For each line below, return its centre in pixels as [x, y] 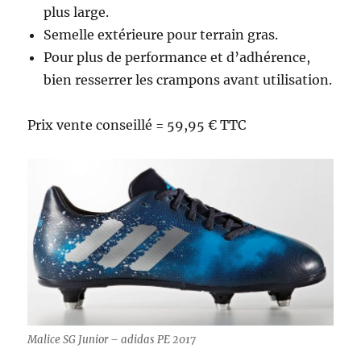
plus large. [77, 12]
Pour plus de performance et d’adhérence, [177, 58]
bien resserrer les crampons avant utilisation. [188, 80]
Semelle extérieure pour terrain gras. [161, 35]
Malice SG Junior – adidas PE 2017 [112, 339]
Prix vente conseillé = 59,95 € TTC [137, 125]
